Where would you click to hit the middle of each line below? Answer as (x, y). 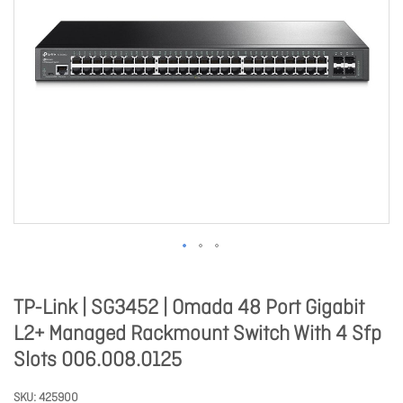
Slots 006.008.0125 (98, 361)
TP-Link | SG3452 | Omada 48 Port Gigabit (189, 309)
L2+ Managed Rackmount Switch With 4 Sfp (197, 335)
